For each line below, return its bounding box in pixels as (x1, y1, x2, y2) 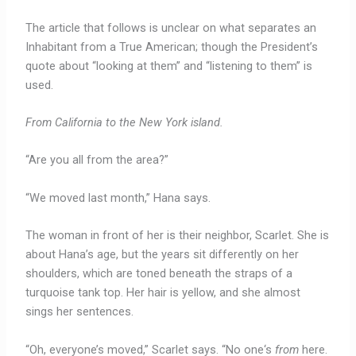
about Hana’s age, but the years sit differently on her (25, 247, 300, 262)
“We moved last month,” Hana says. (25, 190, 211, 205)
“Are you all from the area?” (25, 153, 172, 168)
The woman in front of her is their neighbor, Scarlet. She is (25, 228, 330, 243)
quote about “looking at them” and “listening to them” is (25, 58, 313, 73)
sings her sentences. (25, 304, 134, 319)
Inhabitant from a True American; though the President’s (25, 39, 319, 54)
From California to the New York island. (25, 115, 224, 130)
